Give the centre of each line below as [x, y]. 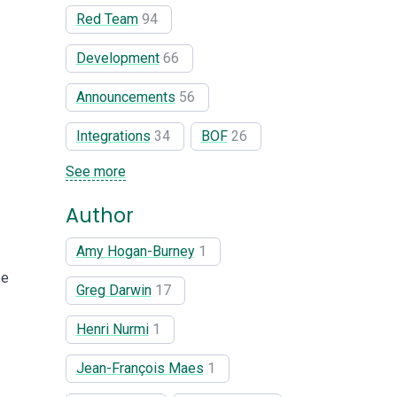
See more [95, 171]
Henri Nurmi [112, 329]
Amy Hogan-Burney [135, 251]
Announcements [125, 97]
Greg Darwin [113, 290]
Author [99, 215]
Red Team [107, 19]
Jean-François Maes [140, 368]
